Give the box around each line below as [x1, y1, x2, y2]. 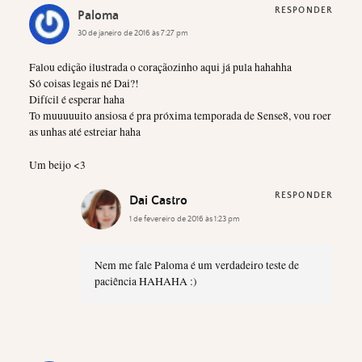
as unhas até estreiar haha [29, 124, 141, 140]
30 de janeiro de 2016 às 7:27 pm [78, 28, 188, 39]
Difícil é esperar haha [29, 92, 124, 107]
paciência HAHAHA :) [94, 273, 197, 288]
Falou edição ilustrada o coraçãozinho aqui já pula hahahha [29, 60, 292, 75]
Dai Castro [129, 193, 187, 208]
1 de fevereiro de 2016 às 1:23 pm [129, 213, 240, 224]
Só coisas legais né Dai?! [29, 76, 139, 91]
